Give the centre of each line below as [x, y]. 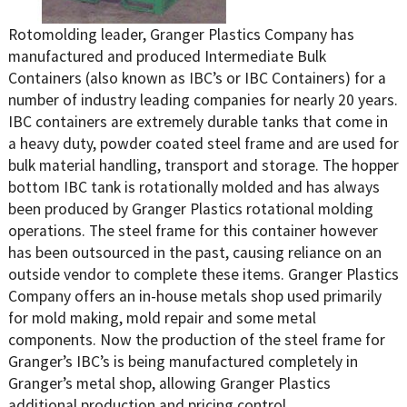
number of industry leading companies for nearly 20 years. [203, 99]
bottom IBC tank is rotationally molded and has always [194, 187]
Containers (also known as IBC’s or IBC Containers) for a [197, 78]
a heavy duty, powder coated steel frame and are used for [203, 143]
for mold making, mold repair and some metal [162, 318]
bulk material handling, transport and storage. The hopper [203, 165]
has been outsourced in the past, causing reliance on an [194, 252]
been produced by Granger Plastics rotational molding [190, 208]
